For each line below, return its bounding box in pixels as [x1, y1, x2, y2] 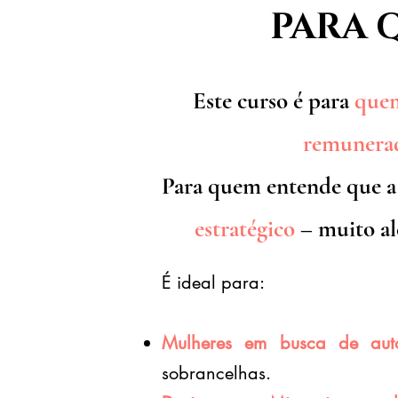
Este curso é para [193, 86, 354, 115]
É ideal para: [162, 271, 265, 294]
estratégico [194, 214, 295, 243]
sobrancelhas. [162, 362, 271, 385]
